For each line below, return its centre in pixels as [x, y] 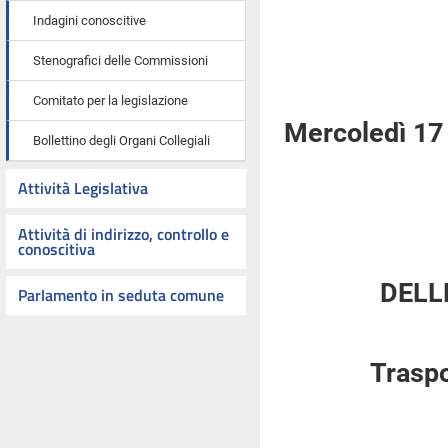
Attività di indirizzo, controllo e [123, 234]
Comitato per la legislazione [110, 100]
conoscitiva [56, 249]
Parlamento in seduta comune [121, 295]
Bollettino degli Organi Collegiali [121, 140]
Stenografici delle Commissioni [120, 60]
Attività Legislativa [83, 188]
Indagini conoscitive [89, 20]
